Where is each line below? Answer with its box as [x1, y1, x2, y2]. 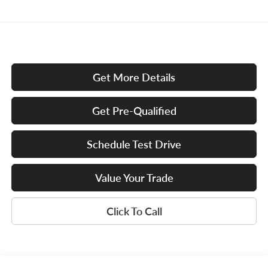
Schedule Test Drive [87, 137, 181, 151]
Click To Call [106, 204, 162, 218]
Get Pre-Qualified [92, 103, 176, 117]
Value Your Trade [95, 170, 173, 184]
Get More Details [93, 70, 175, 84]
